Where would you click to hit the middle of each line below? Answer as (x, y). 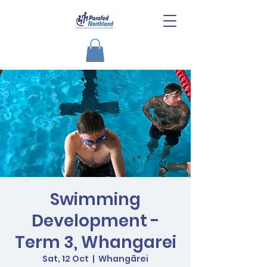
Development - (95, 221)
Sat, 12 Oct (66, 259)
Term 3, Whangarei (95, 243)
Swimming (95, 200)
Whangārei (123, 259)
